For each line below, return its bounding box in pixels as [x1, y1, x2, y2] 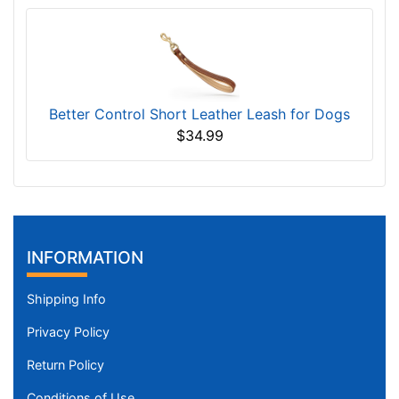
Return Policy [27, 357, 104, 373]
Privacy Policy [27, 324, 110, 340]
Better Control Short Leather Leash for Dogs [49, 104, 350, 123]
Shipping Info [27, 291, 106, 307]
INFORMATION [27, 247, 143, 269]
